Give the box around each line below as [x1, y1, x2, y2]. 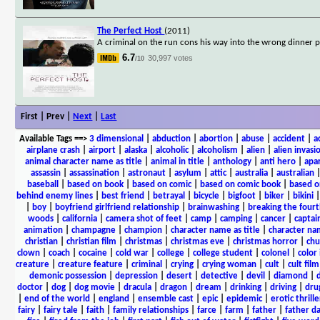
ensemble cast [137, 294, 194, 304]
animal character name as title [24, 156, 142, 166]
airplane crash [26, 145, 80, 155]
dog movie [74, 282, 115, 292]
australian [276, 168, 314, 178]
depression [114, 271, 158, 281]
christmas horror [232, 236, 298, 246]
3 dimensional [89, 134, 144, 144]
